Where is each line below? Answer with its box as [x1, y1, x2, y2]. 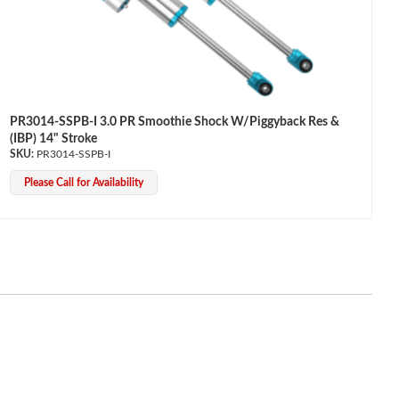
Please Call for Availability [23, 177, 143, 189]
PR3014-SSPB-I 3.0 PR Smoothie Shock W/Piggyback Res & [9, 116, 339, 129]
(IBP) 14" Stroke [9, 133, 97, 146]
